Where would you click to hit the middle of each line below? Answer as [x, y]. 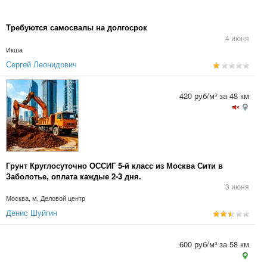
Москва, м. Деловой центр [46, 198]
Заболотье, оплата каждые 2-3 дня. [74, 176]
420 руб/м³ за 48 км [214, 96]
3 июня [237, 186]
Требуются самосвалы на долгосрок [77, 27]
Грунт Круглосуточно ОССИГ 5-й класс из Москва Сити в [114, 165]
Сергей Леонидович [41, 64]
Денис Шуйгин [32, 212]
